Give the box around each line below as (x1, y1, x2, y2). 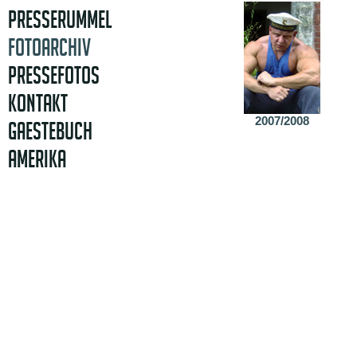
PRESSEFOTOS (8, 62, 100, 88)
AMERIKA (8, 146, 66, 172)
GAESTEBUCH (8, 118, 92, 144)
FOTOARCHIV (8, 34, 91, 61)
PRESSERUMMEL (8, 6, 112, 33)
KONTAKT (8, 90, 68, 116)
